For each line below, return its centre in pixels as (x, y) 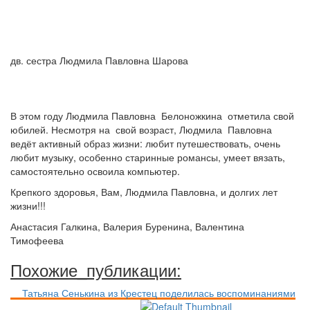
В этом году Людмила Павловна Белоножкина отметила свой (152, 116)
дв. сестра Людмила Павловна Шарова (99, 60)
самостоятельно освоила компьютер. (95, 171)
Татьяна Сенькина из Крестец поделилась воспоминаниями (159, 293)
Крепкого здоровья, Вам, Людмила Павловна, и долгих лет (144, 192)
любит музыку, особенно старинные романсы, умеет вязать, (149, 157)
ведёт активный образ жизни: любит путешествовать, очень (145, 143)
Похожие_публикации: (96, 270)
